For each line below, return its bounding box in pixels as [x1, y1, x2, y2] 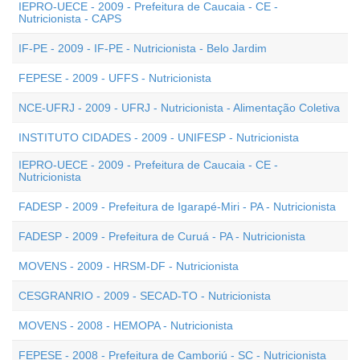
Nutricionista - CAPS [18, 12, 121, 25]
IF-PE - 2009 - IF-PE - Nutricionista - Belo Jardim [18, 42, 267, 55]
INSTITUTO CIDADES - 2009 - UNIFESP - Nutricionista [18, 131, 299, 144]
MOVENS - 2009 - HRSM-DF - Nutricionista [18, 260, 239, 272]
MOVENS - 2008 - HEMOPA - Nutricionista [18, 319, 233, 332]
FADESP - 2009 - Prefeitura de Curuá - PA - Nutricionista [18, 230, 305, 243]
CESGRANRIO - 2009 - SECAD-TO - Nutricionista [18, 289, 271, 302]
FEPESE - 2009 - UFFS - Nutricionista [18, 72, 211, 84]
